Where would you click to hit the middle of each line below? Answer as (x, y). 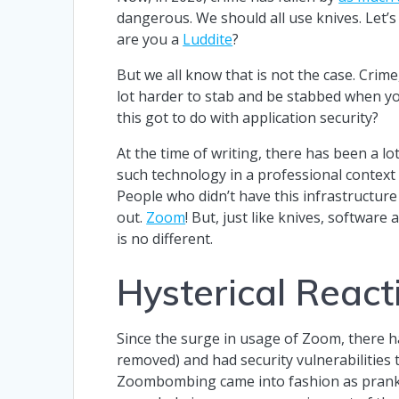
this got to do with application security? (248, 117)
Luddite (208, 39)
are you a (150, 39)
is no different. (165, 238)
